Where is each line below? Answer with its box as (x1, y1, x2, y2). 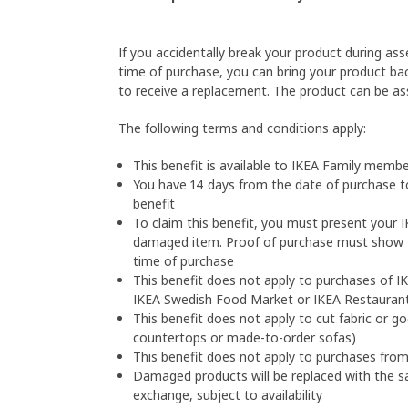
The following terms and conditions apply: (118, 119, 371, 137)
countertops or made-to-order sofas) (133, 329, 357, 346)
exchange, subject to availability (133, 386, 323, 403)
